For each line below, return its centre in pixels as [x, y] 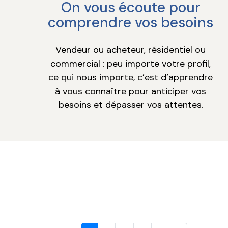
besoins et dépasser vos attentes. [131, 105]
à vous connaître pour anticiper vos [131, 91]
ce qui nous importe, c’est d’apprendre [131, 78]
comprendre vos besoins [131, 23]
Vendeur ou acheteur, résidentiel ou [131, 50]
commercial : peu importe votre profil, [131, 64]
